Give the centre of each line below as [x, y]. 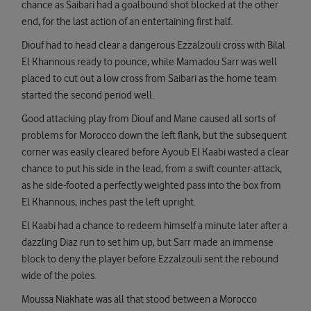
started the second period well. [88, 95]
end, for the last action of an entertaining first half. [127, 22]
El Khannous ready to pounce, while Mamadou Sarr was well [149, 62]
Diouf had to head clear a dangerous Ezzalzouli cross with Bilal [153, 45]
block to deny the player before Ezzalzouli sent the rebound [150, 259]
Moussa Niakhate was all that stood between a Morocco [139, 300]
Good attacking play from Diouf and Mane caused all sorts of [149, 119]
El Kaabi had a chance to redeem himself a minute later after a [154, 226]
